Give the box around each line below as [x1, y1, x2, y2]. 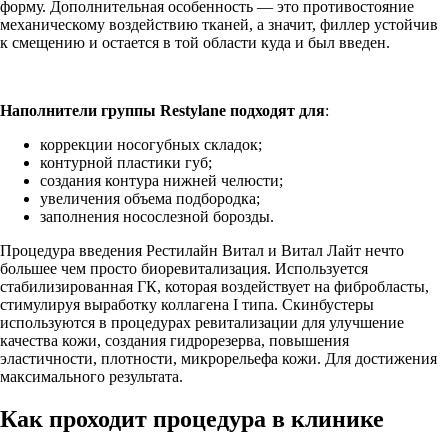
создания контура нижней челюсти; [40, 171, 283, 189]
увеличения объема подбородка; [40, 189, 260, 207]
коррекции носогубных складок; [40, 135, 262, 153]
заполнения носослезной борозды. [40, 207, 274, 225]
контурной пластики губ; [40, 153, 212, 171]
